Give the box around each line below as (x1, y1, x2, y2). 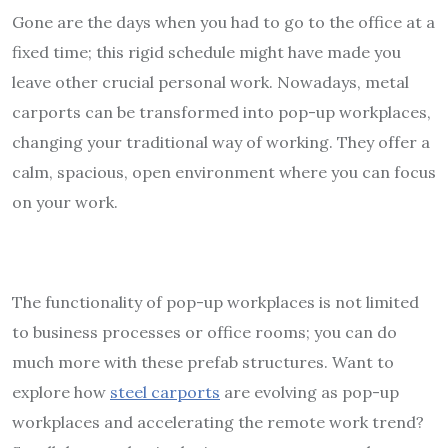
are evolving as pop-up (220, 381, 399, 402)
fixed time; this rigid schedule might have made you (12, 41, 401, 62)
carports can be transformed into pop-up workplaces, (12, 101, 431, 122)
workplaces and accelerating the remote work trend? (12, 411, 424, 432)
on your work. (12, 191, 118, 212)
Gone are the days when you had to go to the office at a (12, 11, 435, 32)
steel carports (110, 381, 220, 402)
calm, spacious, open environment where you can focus (12, 161, 436, 182)
